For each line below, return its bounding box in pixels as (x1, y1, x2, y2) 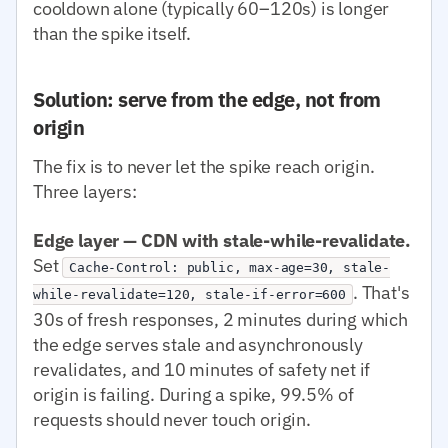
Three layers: (33, 179, 137, 203)
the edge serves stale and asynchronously (33, 332, 363, 356)
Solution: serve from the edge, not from (33, 85, 381, 113)
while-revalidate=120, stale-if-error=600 (33, 286, 346, 302)
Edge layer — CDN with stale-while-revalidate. (33, 228, 412, 252)
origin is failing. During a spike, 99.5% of (33, 382, 354, 406)
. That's (352, 280, 410, 304)
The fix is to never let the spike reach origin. (33, 154, 375, 178)
